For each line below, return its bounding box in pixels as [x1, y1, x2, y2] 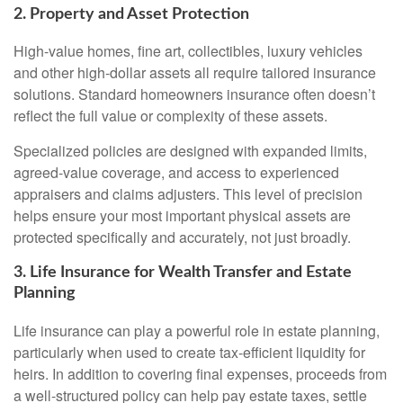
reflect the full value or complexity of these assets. [13, 105, 327, 127]
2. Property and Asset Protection [13, 5, 249, 22]
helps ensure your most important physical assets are [13, 205, 351, 227]
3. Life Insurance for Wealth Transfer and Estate [13, 264, 352, 282]
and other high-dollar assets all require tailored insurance [13, 62, 376, 84]
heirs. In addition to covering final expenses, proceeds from [13, 363, 387, 385]
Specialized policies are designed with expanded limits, [13, 140, 367, 162]
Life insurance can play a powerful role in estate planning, [13, 320, 380, 342]
